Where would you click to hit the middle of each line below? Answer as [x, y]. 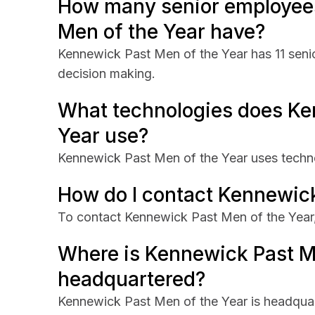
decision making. [107, 73]
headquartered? [131, 279]
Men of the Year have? [161, 32]
